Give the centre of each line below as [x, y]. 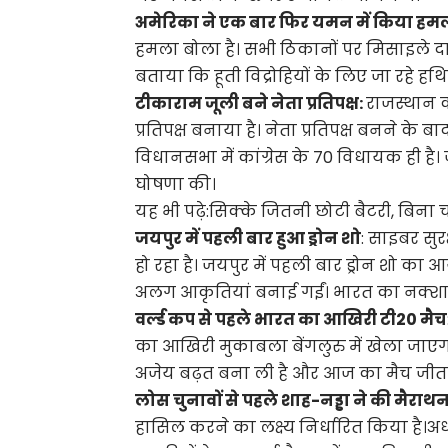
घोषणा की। [176, 184]
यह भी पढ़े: [172, 211]
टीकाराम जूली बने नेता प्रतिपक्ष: [251, 103]
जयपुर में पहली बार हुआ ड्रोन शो [248, 238]
